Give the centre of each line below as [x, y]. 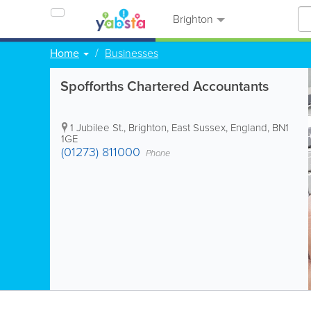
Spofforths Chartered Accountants [165, 86]
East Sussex [199, 128]
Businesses [132, 53]
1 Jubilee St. [97, 128]
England [249, 128]
